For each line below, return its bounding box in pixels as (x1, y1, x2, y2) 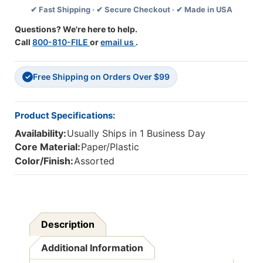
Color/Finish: (15, 154, 73, 167)
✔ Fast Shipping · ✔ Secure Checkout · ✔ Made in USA (31, 5, 232, 15)
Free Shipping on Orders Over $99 (33, 72, 170, 82)
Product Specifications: (15, 110, 115, 122)
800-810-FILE (32, 37, 90, 48)
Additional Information (41, 241, 144, 254)
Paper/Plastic (81, 141, 140, 153)
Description (41, 218, 95, 230)
